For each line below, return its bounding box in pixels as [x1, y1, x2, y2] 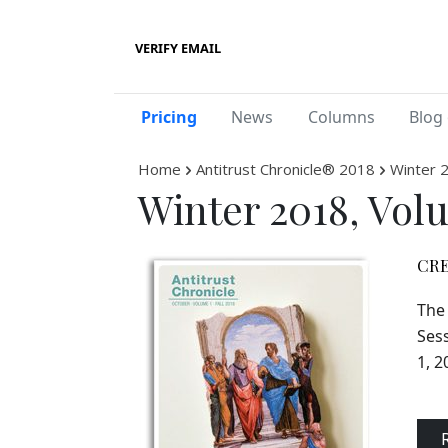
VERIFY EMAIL [135, 38, 221, 57]
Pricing [140, 106, 197, 129]
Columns [307, 106, 375, 129]
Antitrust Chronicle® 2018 [196, 159, 375, 180]
